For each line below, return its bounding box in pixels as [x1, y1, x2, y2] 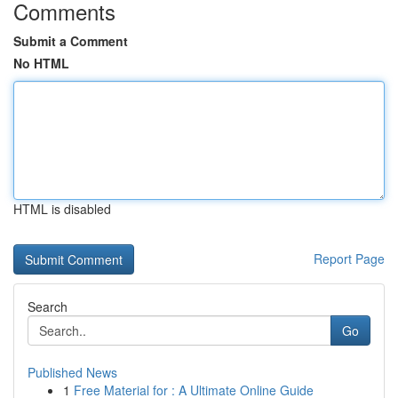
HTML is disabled [13, 200, 111, 218]
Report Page [314, 250, 385, 267]
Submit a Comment [13, 32, 128, 50]
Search [28, 298, 68, 315]
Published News [28, 363, 117, 381]
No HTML [13, 54, 69, 72]
